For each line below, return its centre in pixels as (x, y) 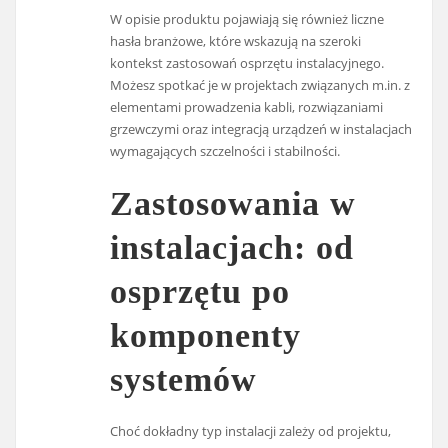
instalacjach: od (232, 247)
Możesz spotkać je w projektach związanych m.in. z (260, 84)
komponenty (206, 335)
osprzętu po (200, 291)
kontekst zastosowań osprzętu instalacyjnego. (247, 62)
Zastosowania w (233, 203)
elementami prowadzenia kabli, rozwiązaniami (247, 106)
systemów (184, 379)
